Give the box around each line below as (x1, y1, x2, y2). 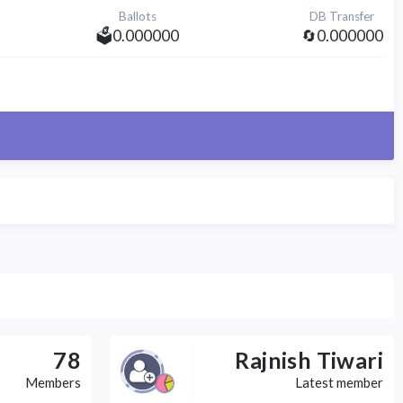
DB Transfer (309, 9, 375, 24)
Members (25, 374, 81, 390)
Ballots (118, 9, 157, 24)
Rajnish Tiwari (235, 346, 383, 373)
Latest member (295, 374, 383, 390)
